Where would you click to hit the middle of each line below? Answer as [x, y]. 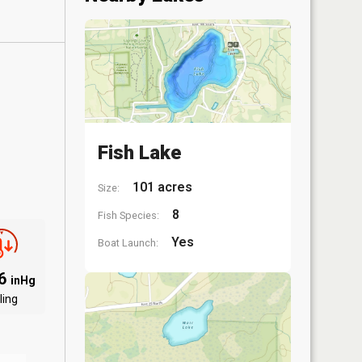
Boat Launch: [128, 242]
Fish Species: [128, 215]
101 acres [161, 187]
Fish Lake [139, 152]
